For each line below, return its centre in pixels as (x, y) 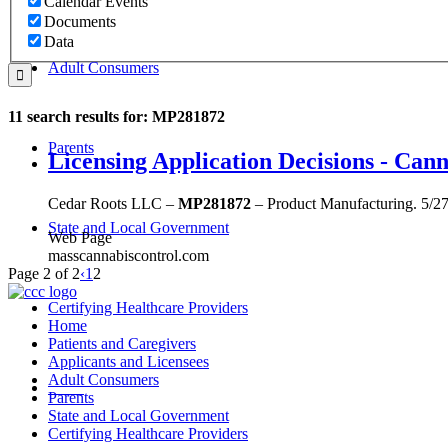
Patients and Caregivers (122, 343)
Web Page (80, 237)
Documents (80, 22)
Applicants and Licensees (128, 361)
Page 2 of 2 (44, 273)
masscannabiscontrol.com (128, 255)
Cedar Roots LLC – (113, 203)
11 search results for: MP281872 (116, 117)
